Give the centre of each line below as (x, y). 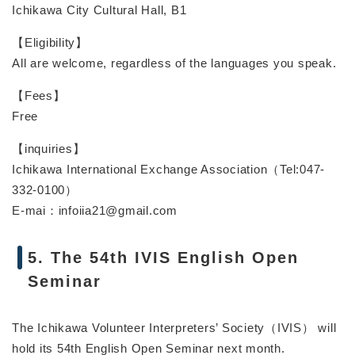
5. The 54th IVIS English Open (163, 257)
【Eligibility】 (50, 42)
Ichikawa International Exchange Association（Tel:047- (168, 169)
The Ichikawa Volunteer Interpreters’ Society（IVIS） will (174, 327)
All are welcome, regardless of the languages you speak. (174, 63)
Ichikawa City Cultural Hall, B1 (99, 10)
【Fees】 (39, 95)
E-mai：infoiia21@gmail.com (95, 210)
